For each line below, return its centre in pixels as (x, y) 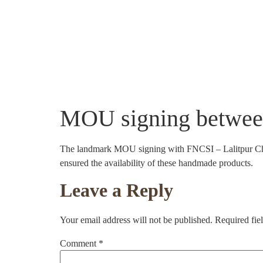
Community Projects (158, 72)
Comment (79, 244)
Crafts (229, 72)
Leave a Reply (117, 190)
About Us (90, 72)
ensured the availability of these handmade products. (156, 163)
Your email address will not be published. (136, 220)
